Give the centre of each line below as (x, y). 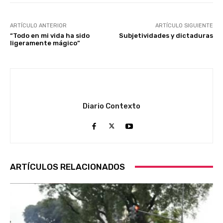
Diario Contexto (111, 106)
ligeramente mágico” (45, 43)
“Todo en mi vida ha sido (50, 35)
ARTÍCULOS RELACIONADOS (67, 167)
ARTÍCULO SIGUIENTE (184, 25)
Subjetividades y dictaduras (166, 35)
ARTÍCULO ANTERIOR (38, 25)
